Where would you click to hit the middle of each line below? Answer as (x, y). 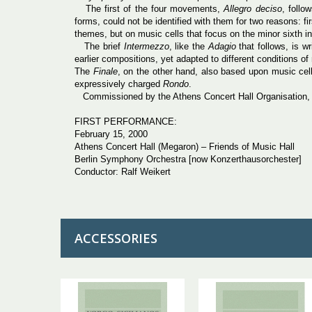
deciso (268, 8)
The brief (99, 46)
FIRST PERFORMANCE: (126, 121)
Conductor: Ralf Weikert (123, 171)
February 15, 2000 (111, 134)
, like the (188, 46)
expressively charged (119, 84)
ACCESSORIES (116, 238)
